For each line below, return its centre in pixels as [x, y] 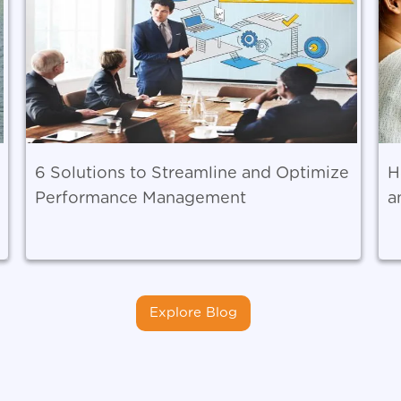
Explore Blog [193, 313]
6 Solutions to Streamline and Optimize [192, 174]
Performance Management [140, 199]
